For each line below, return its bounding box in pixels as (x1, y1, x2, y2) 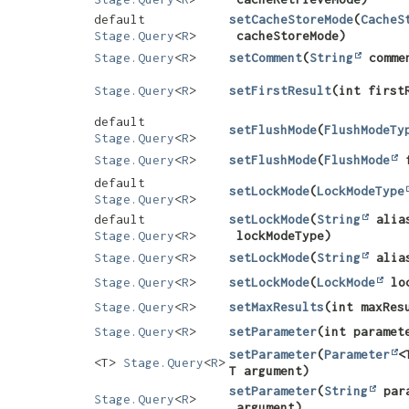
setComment (229, 50, 302, 66)
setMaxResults (229, 299, 324, 315)
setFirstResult (229, 83, 331, 99)
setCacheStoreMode (229, 12, 353, 27)
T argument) (229, 363, 309, 379)
